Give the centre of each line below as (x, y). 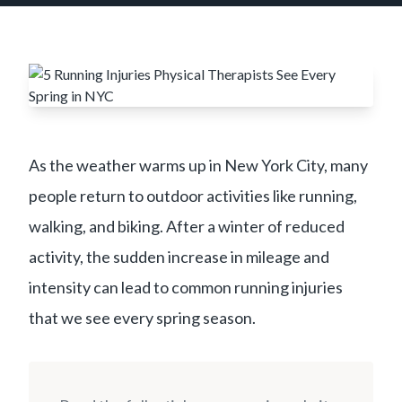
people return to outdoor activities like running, (193, 196)
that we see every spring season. (142, 318)
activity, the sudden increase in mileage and (179, 257)
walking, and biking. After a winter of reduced (187, 226)
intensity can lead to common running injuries (186, 287)
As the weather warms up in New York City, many (198, 165)
